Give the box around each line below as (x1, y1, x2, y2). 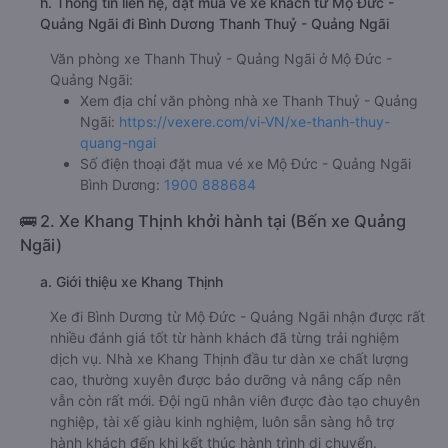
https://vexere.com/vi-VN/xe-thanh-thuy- (119, 112, 390, 130)
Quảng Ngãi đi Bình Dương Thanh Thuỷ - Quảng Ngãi (40, 14, 389, 32)
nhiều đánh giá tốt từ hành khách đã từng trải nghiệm (50, 328, 399, 346)
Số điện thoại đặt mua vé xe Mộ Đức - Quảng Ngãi (80, 154, 411, 172)
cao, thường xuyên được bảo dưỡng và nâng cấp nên (50, 370, 401, 388)
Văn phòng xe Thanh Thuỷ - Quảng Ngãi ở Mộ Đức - (50, 49, 392, 67)
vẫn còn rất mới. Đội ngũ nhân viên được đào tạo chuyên (50, 391, 420, 409)
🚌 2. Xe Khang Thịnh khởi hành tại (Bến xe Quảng (20, 210, 406, 231)
